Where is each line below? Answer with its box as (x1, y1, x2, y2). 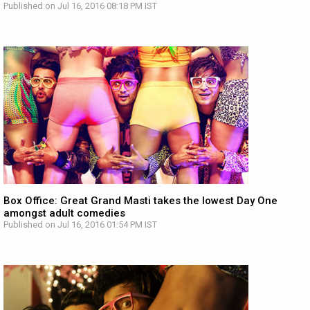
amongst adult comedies (3, 207, 125, 219)
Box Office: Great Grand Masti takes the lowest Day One (3, 194, 277, 207)
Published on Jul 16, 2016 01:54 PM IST (3, 219, 157, 230)
